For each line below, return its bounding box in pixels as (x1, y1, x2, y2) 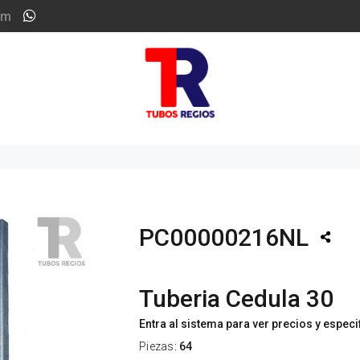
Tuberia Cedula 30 (139, 284, 333, 313)
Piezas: (139, 340, 180, 353)
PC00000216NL (139, 223, 309, 252)
